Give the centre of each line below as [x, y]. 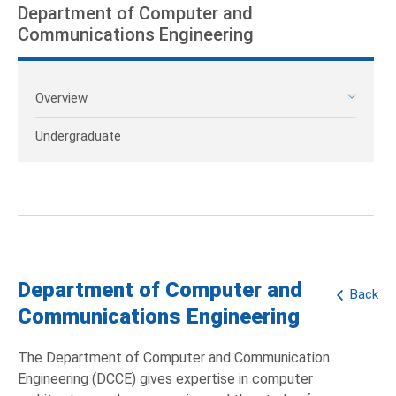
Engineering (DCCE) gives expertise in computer [165, 379]
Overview [61, 99]
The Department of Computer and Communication [174, 358]
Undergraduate [78, 137]
